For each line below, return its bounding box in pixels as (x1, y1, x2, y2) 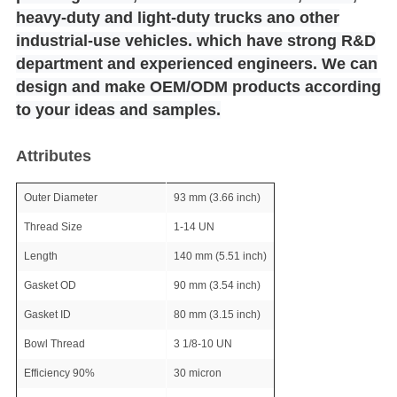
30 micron (173, 367, 222, 380)
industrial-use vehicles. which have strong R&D (15, 32, 376, 51)
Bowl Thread (23, 338, 85, 351)
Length (23, 250, 58, 263)
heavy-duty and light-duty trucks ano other (15, 9, 339, 27)
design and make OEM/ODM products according (15, 78, 381, 97)
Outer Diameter (23, 191, 97, 205)
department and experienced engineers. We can (15, 55, 378, 74)
